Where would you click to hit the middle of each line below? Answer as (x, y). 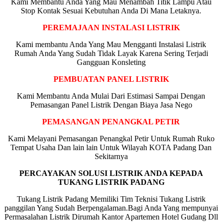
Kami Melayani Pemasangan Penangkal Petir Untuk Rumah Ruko (111, 138)
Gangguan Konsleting (111, 62)
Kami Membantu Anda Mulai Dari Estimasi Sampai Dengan (111, 96)
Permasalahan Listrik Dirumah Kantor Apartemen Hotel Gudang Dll (111, 217)
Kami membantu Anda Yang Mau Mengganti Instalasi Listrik (111, 44)
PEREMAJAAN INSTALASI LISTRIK (111, 27)
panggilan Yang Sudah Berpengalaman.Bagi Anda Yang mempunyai (111, 208)
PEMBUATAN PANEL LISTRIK (111, 79)
